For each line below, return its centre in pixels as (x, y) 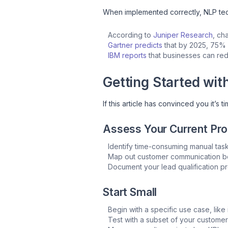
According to (131, 35)
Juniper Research (183, 35)
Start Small (130, 192)
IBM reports (127, 55)
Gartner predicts (135, 45)
